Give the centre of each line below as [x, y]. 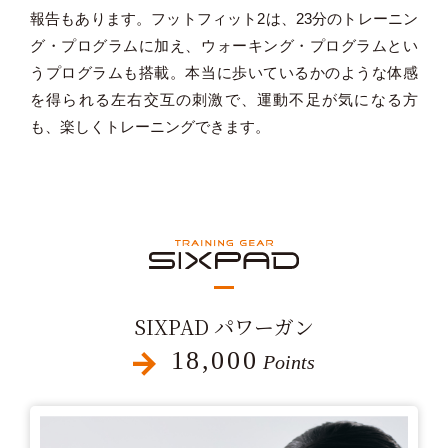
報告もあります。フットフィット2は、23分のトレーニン [224, 19]
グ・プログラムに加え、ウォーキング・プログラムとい [224, 46]
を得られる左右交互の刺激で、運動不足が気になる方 [224, 100]
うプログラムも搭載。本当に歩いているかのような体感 [224, 73]
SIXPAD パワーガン [224, 326]
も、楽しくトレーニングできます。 [150, 127]
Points [289, 361]
